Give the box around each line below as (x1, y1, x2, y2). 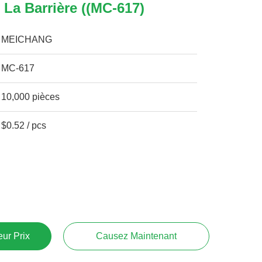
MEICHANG (1, 35, 53, 44)
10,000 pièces (1, 92, 60, 102)
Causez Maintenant (95, 231, 177, 241)
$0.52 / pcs (1, 120, 47, 130)
